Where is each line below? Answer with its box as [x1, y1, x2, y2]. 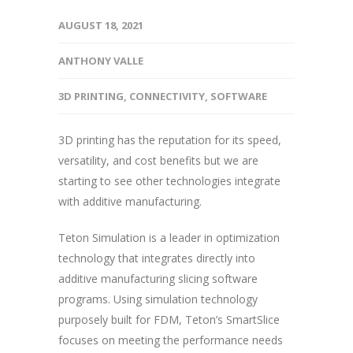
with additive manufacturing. [58, 193, 202, 209]
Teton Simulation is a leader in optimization [58, 229, 280, 245]
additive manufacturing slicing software [58, 270, 258, 286]
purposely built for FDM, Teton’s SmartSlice [58, 311, 280, 327]
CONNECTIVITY [129, 88, 205, 103]
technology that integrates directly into [58, 250, 255, 266]
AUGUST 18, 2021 [58, 17, 143, 32]
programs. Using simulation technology [58, 291, 258, 307]
